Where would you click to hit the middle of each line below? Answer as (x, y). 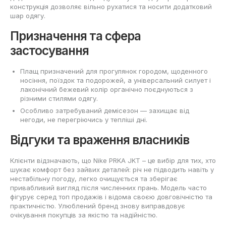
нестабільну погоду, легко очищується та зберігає (94, 178)
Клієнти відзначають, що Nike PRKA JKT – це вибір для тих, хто (113, 160)
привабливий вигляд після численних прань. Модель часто (108, 187)
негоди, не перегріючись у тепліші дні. (84, 119)
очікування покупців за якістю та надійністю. (84, 215)
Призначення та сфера (75, 36)
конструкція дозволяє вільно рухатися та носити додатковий (111, 6)
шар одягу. (28, 15)
